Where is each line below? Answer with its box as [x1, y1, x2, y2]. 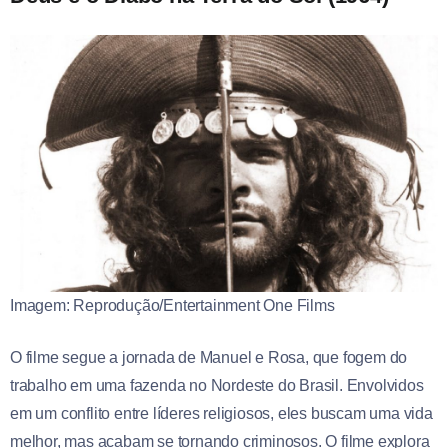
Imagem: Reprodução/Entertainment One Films [10, 297, 335, 315]
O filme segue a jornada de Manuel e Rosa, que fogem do [10, 349, 408, 367]
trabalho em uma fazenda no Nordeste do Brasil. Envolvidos [10, 377, 424, 395]
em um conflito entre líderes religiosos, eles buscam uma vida [10, 405, 433, 423]
